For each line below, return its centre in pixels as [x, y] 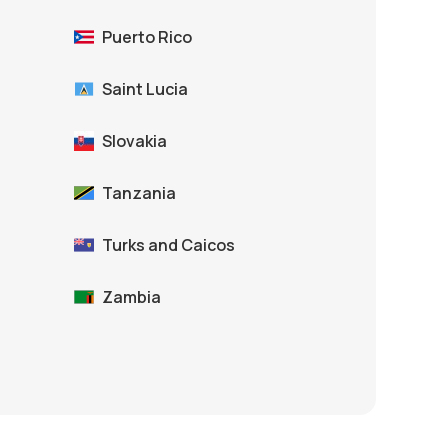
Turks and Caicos [168, 245]
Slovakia [134, 141]
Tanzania [139, 193]
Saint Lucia [145, 89]
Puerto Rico [147, 37]
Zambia [131, 297]
